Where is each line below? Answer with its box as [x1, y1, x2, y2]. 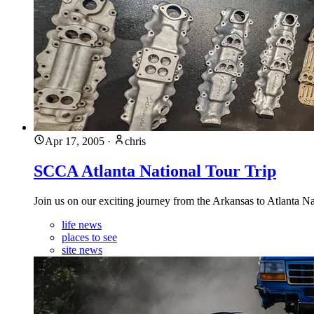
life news [62, 218, 102, 231]
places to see [62, 231, 117, 243]
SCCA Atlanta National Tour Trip [34, 161, 276, 180]
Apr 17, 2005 [45, 135, 104, 147]
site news [62, 243, 102, 256]
